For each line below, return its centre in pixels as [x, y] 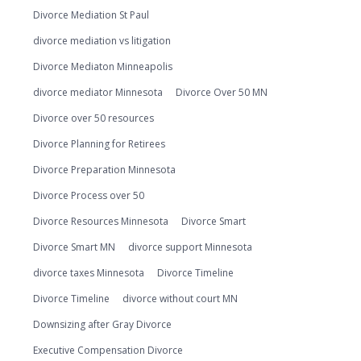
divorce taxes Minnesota [89, 273]
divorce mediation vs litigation [102, 41]
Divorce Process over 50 [89, 195]
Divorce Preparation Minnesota [104, 170]
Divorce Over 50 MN [222, 92]
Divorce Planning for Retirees [99, 144]
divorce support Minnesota [190, 247]
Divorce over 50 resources [93, 118]
